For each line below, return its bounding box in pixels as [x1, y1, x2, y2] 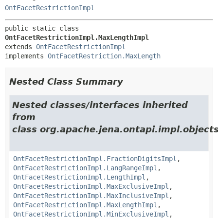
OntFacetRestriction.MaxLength [48, 52, 161, 60]
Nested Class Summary [9, 76, 123, 87]
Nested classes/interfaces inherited [12, 99, 188, 110]
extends [5, 42, 36, 51]
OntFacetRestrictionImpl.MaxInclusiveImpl [13, 191, 169, 200]
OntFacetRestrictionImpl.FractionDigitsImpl [13, 154, 177, 163]
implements [5, 52, 48, 60]
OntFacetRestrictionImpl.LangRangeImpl [13, 163, 157, 172]
